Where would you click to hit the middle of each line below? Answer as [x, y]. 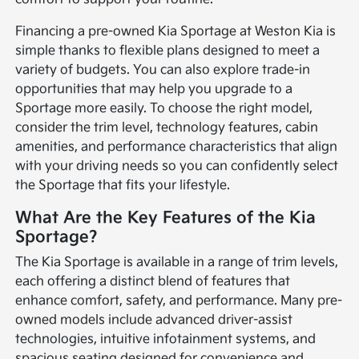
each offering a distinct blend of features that [153, 282]
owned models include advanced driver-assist [154, 321]
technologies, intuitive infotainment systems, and [166, 340]
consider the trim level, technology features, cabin [167, 128]
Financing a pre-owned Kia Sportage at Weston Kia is [176, 32]
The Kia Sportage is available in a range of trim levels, [177, 263]
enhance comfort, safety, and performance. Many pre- [179, 301]
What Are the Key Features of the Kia [166, 218]
